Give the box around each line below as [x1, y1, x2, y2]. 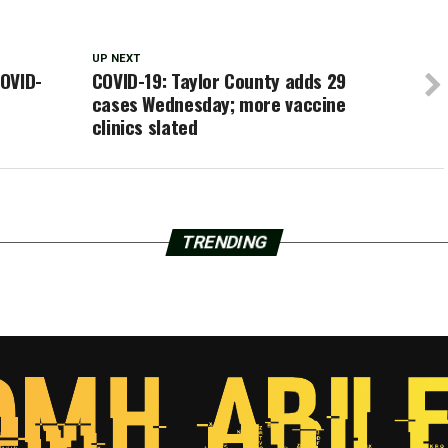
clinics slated [91, 112, 198, 141]
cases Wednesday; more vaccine [91, 89, 346, 118]
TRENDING [178, 232, 270, 252]
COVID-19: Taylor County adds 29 [91, 66, 346, 95]
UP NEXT [91, 52, 140, 65]
